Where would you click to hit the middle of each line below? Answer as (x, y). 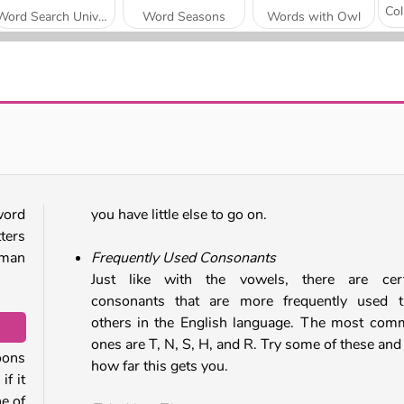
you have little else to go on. (179, 214)
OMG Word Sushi (97, 113)
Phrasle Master (314, 113)
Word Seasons (184, 16)
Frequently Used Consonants (183, 257)
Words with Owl (313, 16)
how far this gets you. (159, 366)
